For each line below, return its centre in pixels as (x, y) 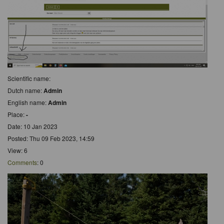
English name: (28, 102)
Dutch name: (25, 90)
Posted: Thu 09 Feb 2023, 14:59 (51, 138)
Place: (17, 114)
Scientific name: (29, 78)
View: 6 (17, 150)
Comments (22, 162)
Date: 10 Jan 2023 (32, 126)
